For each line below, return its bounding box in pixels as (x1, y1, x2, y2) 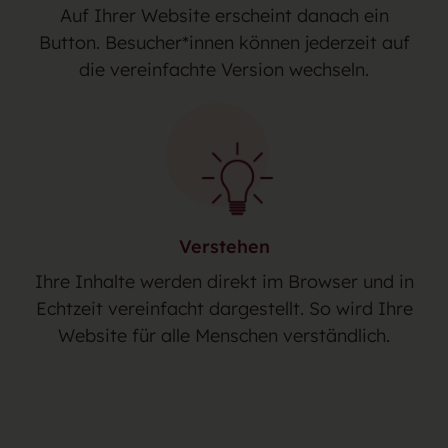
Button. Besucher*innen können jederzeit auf (38, 31, 410, 55)
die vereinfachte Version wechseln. (79, 58, 369, 82)
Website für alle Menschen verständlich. (58, 323, 390, 347)
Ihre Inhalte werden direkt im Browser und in (34, 269, 414, 293)
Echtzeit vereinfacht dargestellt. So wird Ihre (35, 296, 413, 320)
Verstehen (178, 234, 270, 258)
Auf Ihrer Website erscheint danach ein (59, 4, 389, 28)
